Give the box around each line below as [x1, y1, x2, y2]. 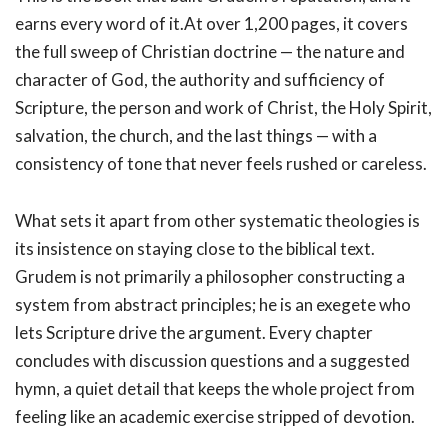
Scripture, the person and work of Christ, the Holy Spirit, [15, 97, 432, 119]
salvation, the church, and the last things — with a [15, 125, 377, 147]
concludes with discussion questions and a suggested [15, 350, 410, 372]
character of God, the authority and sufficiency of [15, 69, 385, 91]
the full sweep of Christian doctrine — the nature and [15, 41, 405, 63]
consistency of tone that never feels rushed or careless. [15, 153, 427, 175]
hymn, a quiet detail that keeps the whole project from [15, 378, 415, 400]
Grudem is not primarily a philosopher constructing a [15, 266, 405, 288]
